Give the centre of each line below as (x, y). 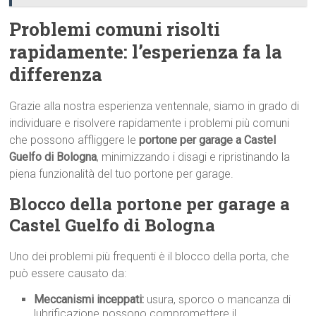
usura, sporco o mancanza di (218, 299)
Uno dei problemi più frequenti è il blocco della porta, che (150, 256)
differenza (56, 74)
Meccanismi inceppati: (89, 299)
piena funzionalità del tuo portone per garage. (122, 174)
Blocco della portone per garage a (150, 204)
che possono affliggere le (74, 140)
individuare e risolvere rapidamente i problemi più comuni (150, 123)
